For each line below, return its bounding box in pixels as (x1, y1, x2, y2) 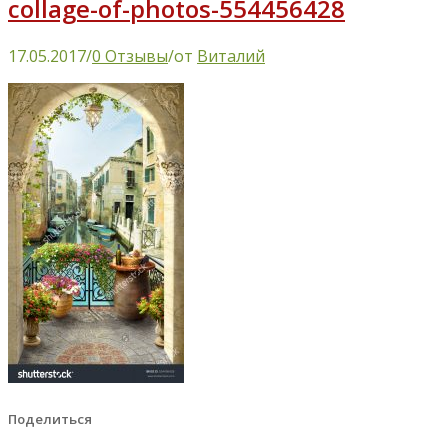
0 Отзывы (92, 44, 168, 67)
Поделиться (8, 409, 92, 428)
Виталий (197, 44, 265, 67)
